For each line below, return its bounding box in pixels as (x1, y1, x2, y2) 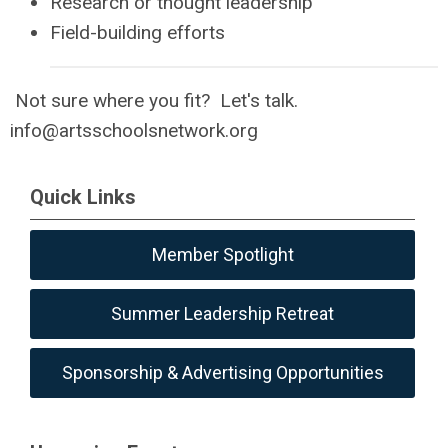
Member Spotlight (151, 244, 294, 265)
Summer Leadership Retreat (111, 303, 335, 324)
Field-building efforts (50, 20, 225, 44)
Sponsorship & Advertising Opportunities (61, 362, 384, 383)
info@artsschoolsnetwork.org (10, 118, 258, 142)
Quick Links (30, 185, 136, 209)
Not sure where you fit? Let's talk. (10, 88, 303, 112)
